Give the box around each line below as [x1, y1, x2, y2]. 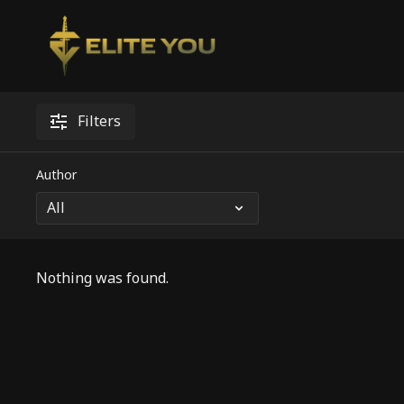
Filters [78, 106, 122, 137]
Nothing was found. [36, 263, 170, 294]
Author [36, 162, 78, 188]
